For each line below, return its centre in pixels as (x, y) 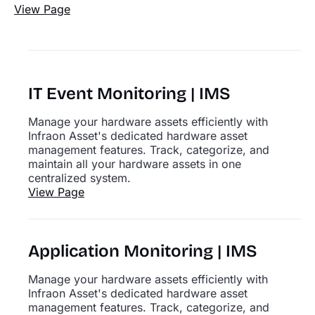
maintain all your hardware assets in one (135, 164)
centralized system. (79, 178)
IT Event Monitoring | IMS (129, 94)
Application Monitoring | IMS (143, 251)
